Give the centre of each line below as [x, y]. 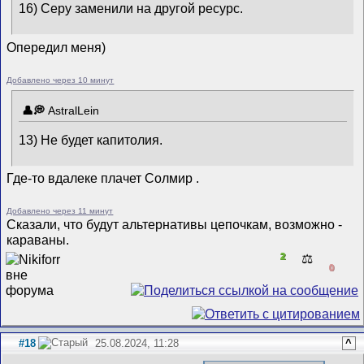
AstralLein [74, 111]
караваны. [38, 240]
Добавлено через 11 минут [60, 211]
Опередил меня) [56, 47]
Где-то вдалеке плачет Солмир [102, 178]
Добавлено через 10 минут [61, 80]
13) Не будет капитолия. [91, 140]
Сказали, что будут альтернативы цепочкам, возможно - [175, 225]
